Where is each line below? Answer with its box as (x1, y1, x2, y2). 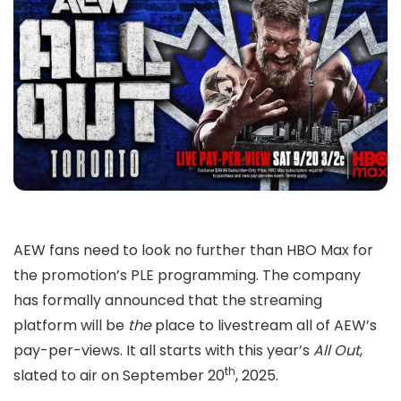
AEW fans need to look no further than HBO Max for (13, 240, 373, 260)
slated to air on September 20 (13, 365, 225, 386)
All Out (313, 340, 360, 361)
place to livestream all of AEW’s (151, 315, 377, 336)
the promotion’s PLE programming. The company (13, 265, 361, 286)
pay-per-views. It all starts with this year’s (13, 340, 313, 361)
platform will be (13, 315, 128, 336)
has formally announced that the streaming (13, 290, 322, 311)
